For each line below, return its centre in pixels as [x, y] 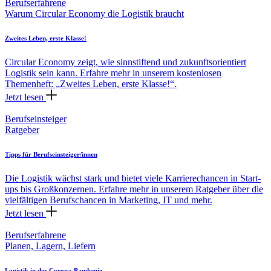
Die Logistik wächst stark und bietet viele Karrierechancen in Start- [133, 178]
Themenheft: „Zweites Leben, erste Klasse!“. [91, 83]
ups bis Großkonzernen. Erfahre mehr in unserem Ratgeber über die [134, 189]
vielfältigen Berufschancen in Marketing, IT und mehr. [109, 200]
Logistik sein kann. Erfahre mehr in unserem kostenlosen [113, 73]
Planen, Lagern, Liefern [50, 246]
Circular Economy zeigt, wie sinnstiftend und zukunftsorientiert [126, 62]
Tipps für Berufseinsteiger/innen [51, 154]
